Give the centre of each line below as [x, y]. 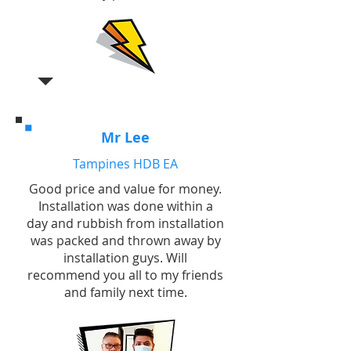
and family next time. [125, 292]
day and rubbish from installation [125, 223]
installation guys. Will [125, 258]
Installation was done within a [125, 206]
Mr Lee [125, 138]
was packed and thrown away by [125, 241]
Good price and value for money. [125, 189]
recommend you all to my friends [125, 275]
